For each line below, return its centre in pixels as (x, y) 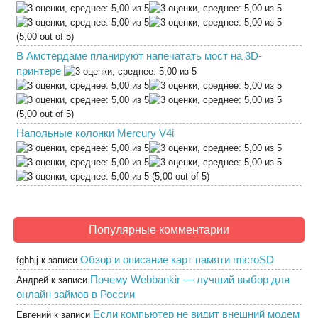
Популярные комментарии (159, 230)
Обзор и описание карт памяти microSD (177, 259)
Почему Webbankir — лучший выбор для (190, 279)
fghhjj (27, 260)
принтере (39, 71)
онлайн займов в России (76, 294)
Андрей (32, 280)
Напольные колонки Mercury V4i (95, 133)
